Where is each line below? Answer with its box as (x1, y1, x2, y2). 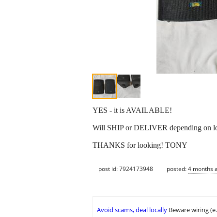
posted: (167, 164, 188, 173)
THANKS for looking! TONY (93, 141, 187, 150)
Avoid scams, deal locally (97, 205, 167, 215)
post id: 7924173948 (98, 164, 153, 173)
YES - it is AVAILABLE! (93, 106, 172, 115)
